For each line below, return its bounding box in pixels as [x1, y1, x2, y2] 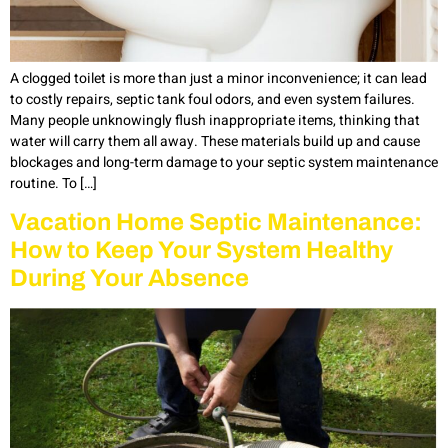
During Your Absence [10, 264, 249, 291]
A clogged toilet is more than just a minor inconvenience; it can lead [10, 67, 427, 89]
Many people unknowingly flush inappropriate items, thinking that [10, 109, 420, 131]
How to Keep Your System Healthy [10, 236, 393, 263]
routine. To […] [10, 172, 97, 194]
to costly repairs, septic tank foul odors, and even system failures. [10, 88, 415, 110]
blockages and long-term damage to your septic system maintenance [10, 151, 438, 173]
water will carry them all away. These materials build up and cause [10, 130, 420, 152]
